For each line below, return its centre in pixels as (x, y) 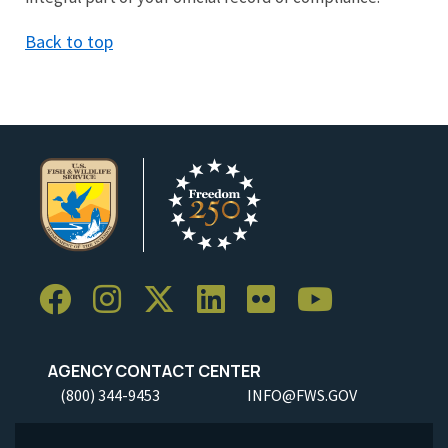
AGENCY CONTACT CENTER (150, 371)
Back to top (69, 42)
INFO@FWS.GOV (302, 395)
